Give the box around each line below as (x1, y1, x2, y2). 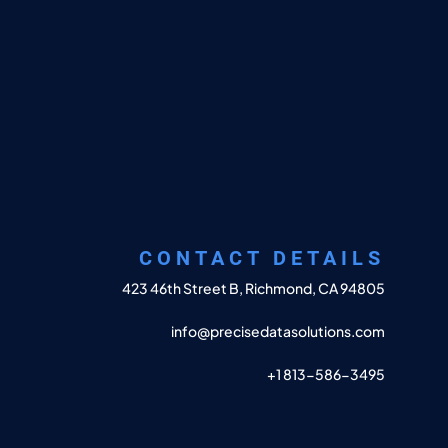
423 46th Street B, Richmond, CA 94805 (122, 279, 385, 297)
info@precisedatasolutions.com (171, 322, 385, 340)
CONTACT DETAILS (139, 246, 385, 270)
